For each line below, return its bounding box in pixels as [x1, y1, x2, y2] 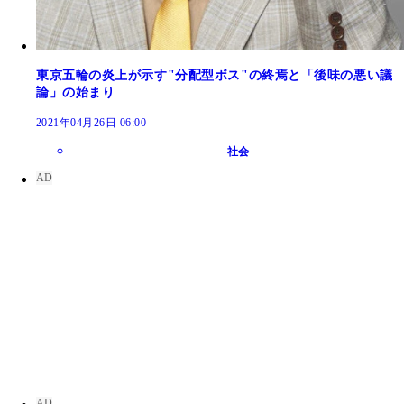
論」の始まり [36, 85, 115, 99]
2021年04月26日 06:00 [36, 115, 147, 129]
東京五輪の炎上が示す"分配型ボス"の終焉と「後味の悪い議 [36, 68, 393, 82]
